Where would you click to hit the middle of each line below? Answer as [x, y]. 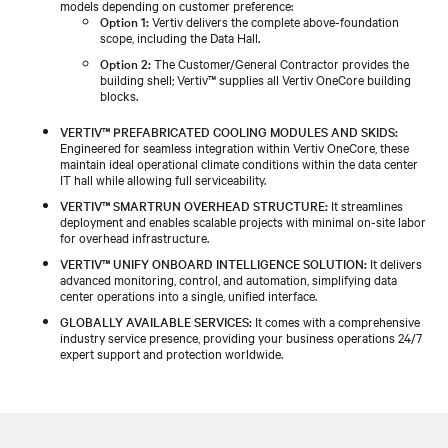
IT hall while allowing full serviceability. [163, 178]
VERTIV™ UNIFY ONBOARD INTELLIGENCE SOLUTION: [213, 262]
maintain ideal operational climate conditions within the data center [239, 162]
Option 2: [125, 62]
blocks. [119, 94]
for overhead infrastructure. [134, 236]
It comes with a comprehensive [336, 320]
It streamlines [365, 204]
